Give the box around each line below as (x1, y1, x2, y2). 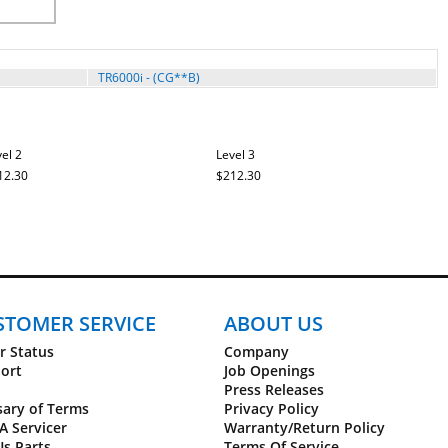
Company (224, 342, 289, 361)
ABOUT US (224, 310, 323, 337)
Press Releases (224, 380, 324, 399)
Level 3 (216, 146, 255, 163)
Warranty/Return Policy (224, 418, 385, 437)
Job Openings (224, 361, 315, 380)
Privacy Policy (224, 399, 319, 418)
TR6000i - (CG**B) (98, 69, 200, 86)
